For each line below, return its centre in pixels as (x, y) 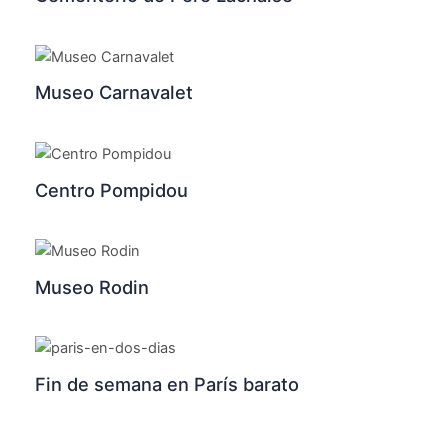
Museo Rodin (91, 286)
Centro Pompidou (111, 189)
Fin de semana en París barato (166, 383)
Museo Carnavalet (113, 92)
